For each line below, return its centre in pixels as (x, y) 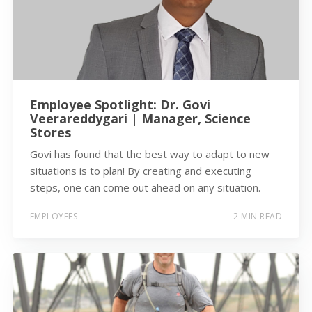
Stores (50, 133)
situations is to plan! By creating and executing (140, 171)
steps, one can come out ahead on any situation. (145, 188)
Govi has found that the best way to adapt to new (149, 154)
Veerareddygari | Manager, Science (140, 119)
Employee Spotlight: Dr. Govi (120, 105)
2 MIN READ (258, 216)
